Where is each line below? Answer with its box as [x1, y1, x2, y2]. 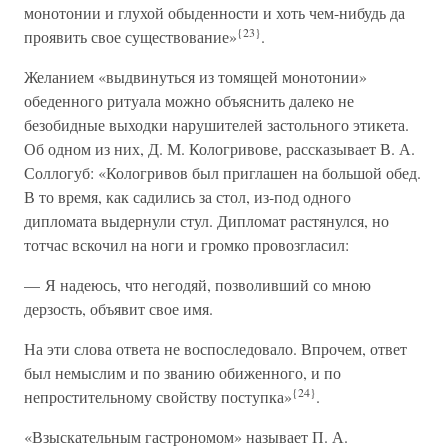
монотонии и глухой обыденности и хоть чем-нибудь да [24, 2, 405, 23]
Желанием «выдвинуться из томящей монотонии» [24, 66, 367, 87]
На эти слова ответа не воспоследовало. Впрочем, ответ [24, 338, 407, 359]
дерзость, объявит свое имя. [24, 298, 213, 319]
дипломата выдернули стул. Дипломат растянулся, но [24, 210, 389, 231]
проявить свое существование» [24, 26, 237, 47]
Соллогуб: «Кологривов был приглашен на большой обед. [24, 162, 421, 183]
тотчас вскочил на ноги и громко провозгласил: [24, 234, 349, 255]
